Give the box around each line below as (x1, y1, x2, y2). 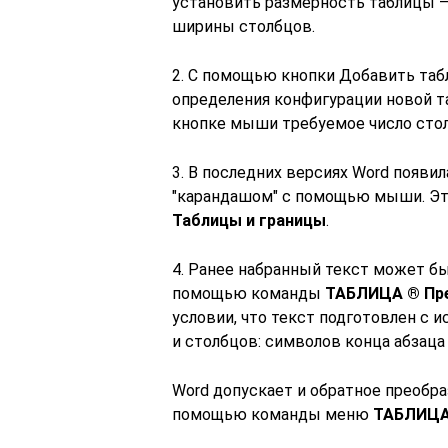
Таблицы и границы (172, 211, 326, 230)
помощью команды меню (172, 405, 373, 424)
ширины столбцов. (172, 17, 315, 36)
